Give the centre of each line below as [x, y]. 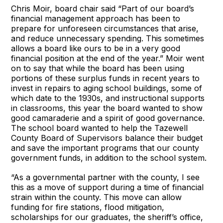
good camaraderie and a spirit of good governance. [108, 118]
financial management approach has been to [96, 18]
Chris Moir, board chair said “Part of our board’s [103, 8]
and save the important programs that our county [105, 148]
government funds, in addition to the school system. [109, 158]
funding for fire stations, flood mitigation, [88, 207]
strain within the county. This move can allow [97, 197]
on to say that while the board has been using [98, 68]
